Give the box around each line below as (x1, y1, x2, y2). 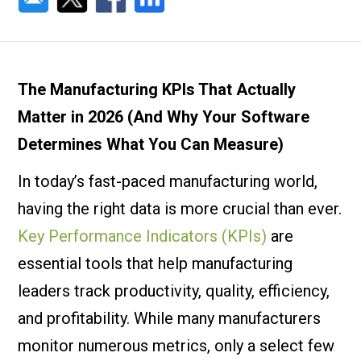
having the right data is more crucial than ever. (18, 199, 342, 218)
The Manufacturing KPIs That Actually (18, 80, 297, 99)
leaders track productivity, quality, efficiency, (18, 281, 330, 301)
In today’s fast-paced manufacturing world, (18, 172, 318, 191)
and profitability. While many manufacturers (18, 309, 322, 328)
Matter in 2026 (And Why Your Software (18, 107, 310, 127)
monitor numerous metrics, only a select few (18, 336, 335, 355)
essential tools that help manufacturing (18, 254, 293, 273)
